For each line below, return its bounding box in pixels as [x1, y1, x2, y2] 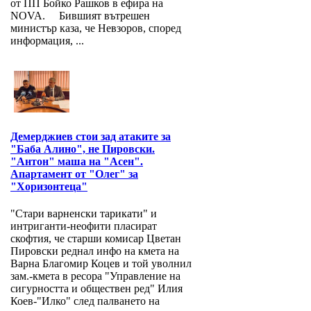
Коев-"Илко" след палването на [10, 295, 160, 308]
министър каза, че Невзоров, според [10, 22, 181, 35]
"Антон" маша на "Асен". [10, 155, 143, 168]
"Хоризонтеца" [10, 180, 87, 193]
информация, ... [10, 35, 84, 47]
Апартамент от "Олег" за [10, 168, 138, 180]
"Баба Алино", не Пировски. [10, 143, 155, 155]
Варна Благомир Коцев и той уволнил [10, 258, 192, 270]
